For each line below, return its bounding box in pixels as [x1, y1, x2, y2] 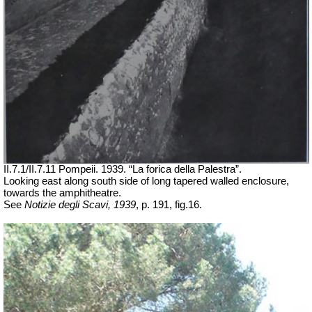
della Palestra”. [171, 163, 242, 175]
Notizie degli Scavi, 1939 [24, 198, 136, 210]
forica [146, 163, 171, 175]
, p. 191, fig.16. [136, 198, 202, 210]
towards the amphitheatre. [3, 187, 121, 198]
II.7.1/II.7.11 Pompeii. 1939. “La [3, 163, 146, 175]
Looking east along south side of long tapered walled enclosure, [3, 175, 289, 187]
